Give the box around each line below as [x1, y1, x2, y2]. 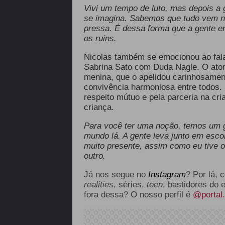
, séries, [113, 180, 147, 189]
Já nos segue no [83, 170, 146, 179]
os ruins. [83, 34, 117, 43]
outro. [83, 151, 105, 161]
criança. [83, 102, 114, 112]
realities [83, 180, 114, 189]
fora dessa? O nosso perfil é [83, 190, 193, 199]
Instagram [148, 170, 186, 179]
